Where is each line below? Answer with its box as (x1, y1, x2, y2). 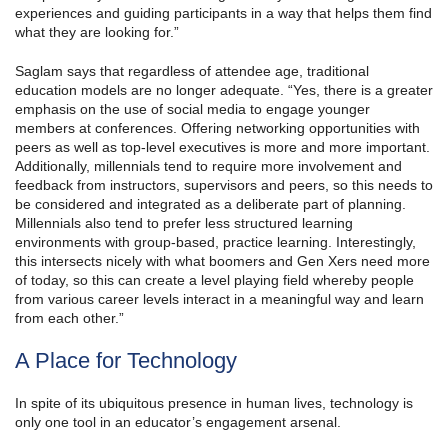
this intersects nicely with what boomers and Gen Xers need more (15, 253, 430, 270)
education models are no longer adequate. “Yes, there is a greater (15, 82, 433, 99)
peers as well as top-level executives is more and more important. (15, 139, 430, 156)
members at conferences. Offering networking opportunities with (15, 120, 420, 137)
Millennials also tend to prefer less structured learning (15, 215, 353, 232)
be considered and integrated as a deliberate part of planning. (15, 196, 406, 213)
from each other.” (15, 310, 124, 327)
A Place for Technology (15, 348, 237, 374)
